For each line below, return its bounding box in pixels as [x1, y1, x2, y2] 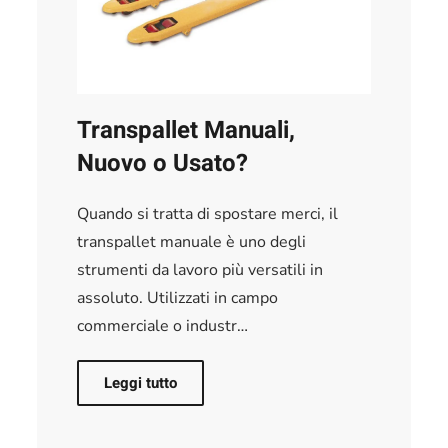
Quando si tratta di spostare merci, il [77, 202, 339, 225]
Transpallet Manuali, [77, 112, 296, 148]
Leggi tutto [104, 371, 178, 394]
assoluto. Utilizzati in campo [77, 286, 279, 309]
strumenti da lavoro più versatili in [77, 258, 324, 281]
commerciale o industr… [77, 314, 249, 337]
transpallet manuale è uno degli [77, 230, 307, 253]
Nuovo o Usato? [77, 145, 249, 181]
